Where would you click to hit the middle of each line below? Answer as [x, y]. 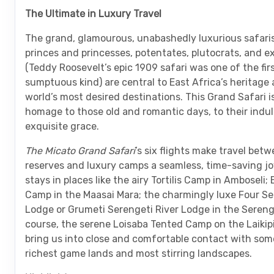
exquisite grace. [62, 126]
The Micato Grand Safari [80, 150]
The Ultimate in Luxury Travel [93, 13]
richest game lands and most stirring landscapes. [139, 253]
